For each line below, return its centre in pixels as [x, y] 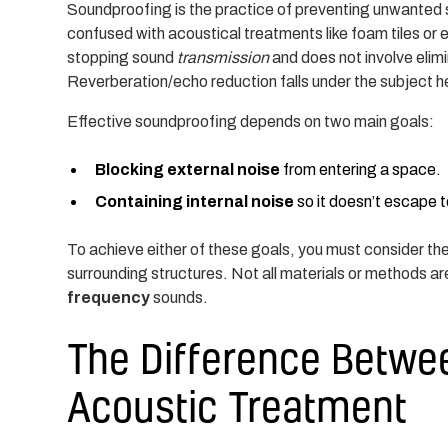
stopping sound [122, 57]
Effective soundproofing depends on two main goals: [251, 121]
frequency [109, 297]
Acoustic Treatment [237, 405]
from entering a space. [361, 169]
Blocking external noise [188, 169]
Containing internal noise [195, 201]
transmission [223, 57]
